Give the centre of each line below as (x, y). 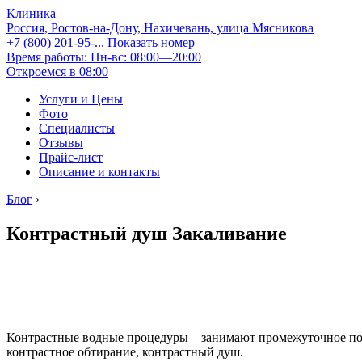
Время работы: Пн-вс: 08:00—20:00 (104, 57)
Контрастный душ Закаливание (147, 233)
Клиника (31, 13)
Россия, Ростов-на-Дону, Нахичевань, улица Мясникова (160, 28)
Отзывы (61, 143)
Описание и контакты (99, 172)
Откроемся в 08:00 (57, 72)
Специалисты (77, 128)
